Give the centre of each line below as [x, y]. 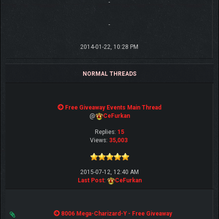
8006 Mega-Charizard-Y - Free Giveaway [117, 214]
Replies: [106, 132]
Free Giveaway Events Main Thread [113, 108]
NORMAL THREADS [109, 74]
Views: [99, 140]
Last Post [91, 180]
